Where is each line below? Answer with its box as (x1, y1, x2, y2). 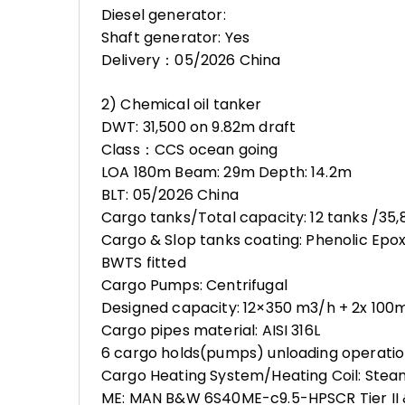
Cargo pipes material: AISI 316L (101, 320, 320, 341)
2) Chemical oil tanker (101, 94, 262, 115)
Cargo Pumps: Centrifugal (101, 275, 287, 296)
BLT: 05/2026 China (101, 184, 239, 205)
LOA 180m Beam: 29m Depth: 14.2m (101, 162, 352, 183)
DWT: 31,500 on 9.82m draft (101, 117, 297, 137)
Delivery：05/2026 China (101, 50, 281, 71)
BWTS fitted (101, 252, 186, 273)
